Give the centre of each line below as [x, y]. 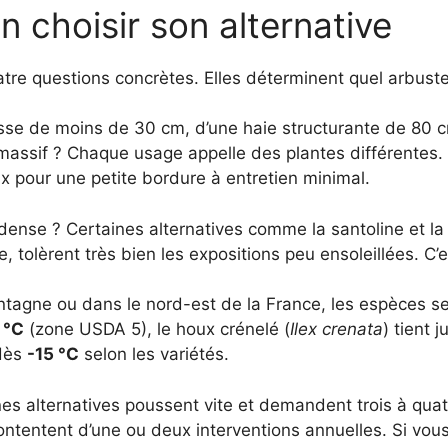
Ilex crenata [336, 329]
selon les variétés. [154, 354]
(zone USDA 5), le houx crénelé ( [157, 329]
